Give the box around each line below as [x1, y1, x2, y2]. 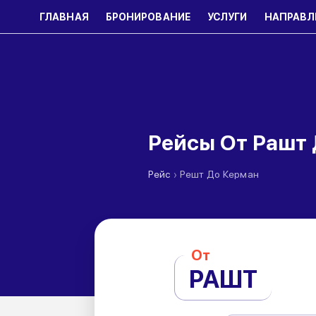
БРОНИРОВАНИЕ [105, 11, 190, 23]
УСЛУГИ [207, 11, 248, 23]
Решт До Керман [179, 169, 260, 181]
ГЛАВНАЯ [39, 11, 89, 23]
